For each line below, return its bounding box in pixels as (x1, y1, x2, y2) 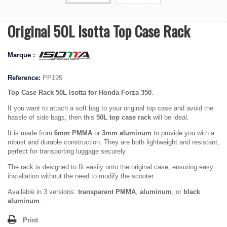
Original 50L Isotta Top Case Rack (8, 20, 190, 42)
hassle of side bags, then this (8, 113, 96, 121)
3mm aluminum (102, 129, 152, 137)
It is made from (8, 129, 54, 137)
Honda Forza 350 (99, 89, 152, 96)
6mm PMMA (54, 129, 92, 137)
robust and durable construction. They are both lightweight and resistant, (8, 138, 219, 146)
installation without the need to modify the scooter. (8, 172, 155, 180)
